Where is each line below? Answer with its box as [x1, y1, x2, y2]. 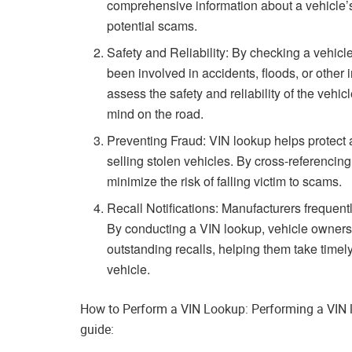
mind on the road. [107, 104, 204, 123]
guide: [80, 321, 114, 339]
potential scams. [107, 16, 198, 35]
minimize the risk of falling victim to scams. [107, 172, 343, 191]
